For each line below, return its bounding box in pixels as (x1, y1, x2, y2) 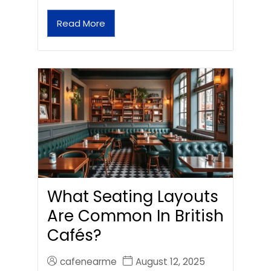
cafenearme (60, 255, 117, 269)
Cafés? (47, 224, 102, 247)
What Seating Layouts (47, 186, 218, 208)
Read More (57, 17, 105, 30)
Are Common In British (47, 205, 224, 227)
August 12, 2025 (135, 255, 205, 269)
